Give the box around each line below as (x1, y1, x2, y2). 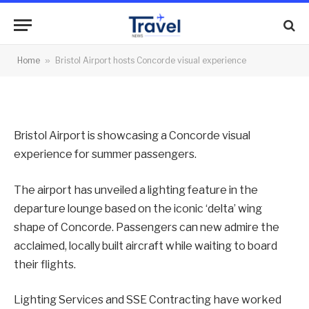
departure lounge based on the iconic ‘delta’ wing (14, 201, 262, 215)
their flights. (14, 257, 76, 271)
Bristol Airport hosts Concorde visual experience (55, 55, 246, 66)
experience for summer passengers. (14, 148, 197, 161)
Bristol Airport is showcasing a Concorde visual (14, 129, 250, 142)
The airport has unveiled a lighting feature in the (14, 183, 258, 197)
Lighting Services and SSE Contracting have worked (14, 293, 281, 307)
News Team (62, 46, 111, 57)
